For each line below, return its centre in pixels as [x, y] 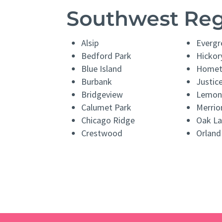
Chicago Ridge [108, 120]
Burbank [97, 82]
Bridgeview [102, 95]
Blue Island [102, 69]
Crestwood [102, 133]
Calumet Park [107, 108]
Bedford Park [107, 56]
